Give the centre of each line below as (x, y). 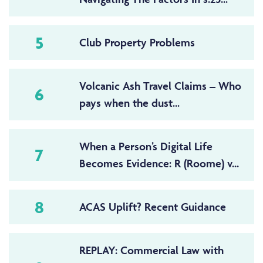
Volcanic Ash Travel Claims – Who (160, 85)
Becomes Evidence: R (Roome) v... (159, 163)
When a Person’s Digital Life (146, 146)
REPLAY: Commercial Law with (151, 250)
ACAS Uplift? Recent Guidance (152, 206)
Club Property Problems (137, 42)
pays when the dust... (129, 102)
